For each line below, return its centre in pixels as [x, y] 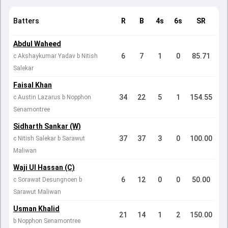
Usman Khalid [36, 209]
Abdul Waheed [37, 44]
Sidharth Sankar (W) [47, 126]
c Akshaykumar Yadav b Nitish [55, 56]
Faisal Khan [33, 85]
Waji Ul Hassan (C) [44, 167]
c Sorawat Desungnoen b [48, 180]
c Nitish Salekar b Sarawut [49, 138]
